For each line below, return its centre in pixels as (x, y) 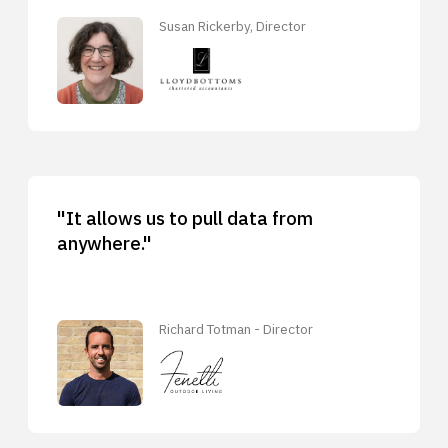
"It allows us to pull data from (184, 217)
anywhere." (104, 242)
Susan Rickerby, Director (233, 26)
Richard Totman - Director (236, 328)
